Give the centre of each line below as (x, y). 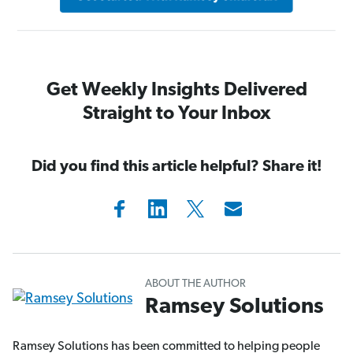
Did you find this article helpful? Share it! (176, 167)
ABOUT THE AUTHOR (195, 284)
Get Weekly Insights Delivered (176, 91)
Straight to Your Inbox (176, 115)
